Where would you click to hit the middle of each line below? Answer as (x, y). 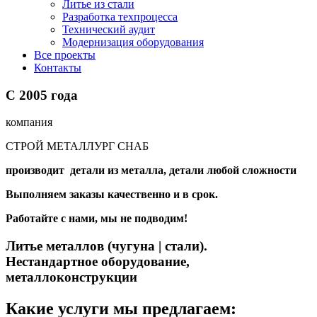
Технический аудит (109, 29)
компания (29, 122)
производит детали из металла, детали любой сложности (151, 171)
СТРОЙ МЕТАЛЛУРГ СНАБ (77, 146)
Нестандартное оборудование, (98, 262)
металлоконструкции (71, 277)
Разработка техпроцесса (120, 17)
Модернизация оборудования (133, 42)
